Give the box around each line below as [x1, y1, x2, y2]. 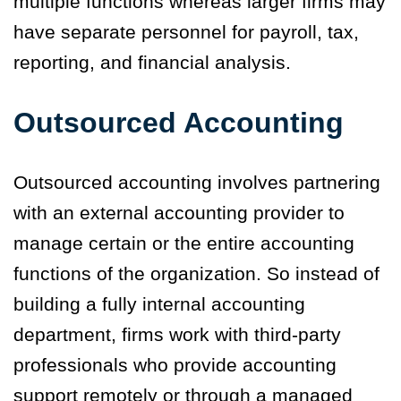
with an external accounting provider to [13, 202, 345, 224]
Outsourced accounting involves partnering [13, 172, 380, 193]
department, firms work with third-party [13, 324, 341, 346]
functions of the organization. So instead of [13, 263, 380, 285]
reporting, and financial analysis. [13, 52, 291, 73]
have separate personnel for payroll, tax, [13, 21, 359, 43]
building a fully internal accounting [13, 294, 305, 315]
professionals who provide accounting [13, 354, 337, 376]
